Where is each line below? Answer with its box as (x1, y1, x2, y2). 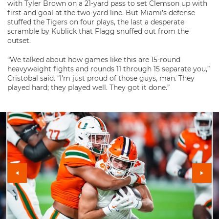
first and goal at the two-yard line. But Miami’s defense (7, 8, 195, 17)
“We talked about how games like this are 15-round (7, 55, 180, 64)
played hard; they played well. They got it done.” (7, 83, 170, 92)
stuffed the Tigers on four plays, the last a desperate (7, 18, 184, 26)
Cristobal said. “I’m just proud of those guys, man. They (7, 74, 195, 83)
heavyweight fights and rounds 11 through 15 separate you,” (7, 65, 210, 73)
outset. (7, 36, 31, 45)
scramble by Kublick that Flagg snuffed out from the (7, 27, 189, 36)
